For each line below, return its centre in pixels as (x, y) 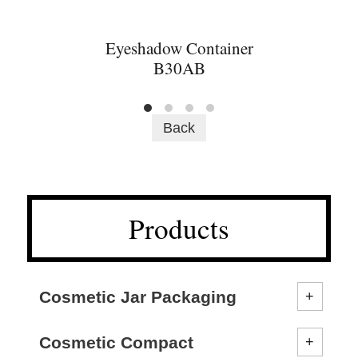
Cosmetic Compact (117, 342)
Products (179, 228)
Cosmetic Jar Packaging (138, 297)
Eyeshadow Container (179, 48)
